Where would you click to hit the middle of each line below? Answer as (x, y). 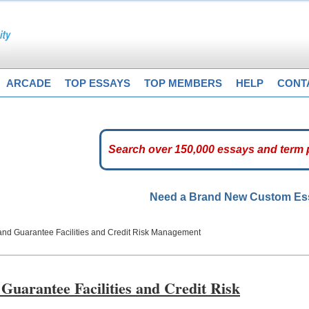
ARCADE (29, 83)
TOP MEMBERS (183, 83)
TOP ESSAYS (98, 83)
